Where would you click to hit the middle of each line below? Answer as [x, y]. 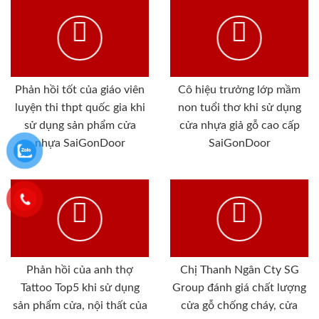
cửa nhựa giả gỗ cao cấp [239, 126]
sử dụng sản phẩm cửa [80, 126]
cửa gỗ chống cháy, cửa [239, 306]
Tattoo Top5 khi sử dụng [80, 288]
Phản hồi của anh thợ [80, 270]
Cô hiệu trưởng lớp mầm [239, 90]
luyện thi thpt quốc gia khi [80, 108]
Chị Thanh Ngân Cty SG [239, 270]
